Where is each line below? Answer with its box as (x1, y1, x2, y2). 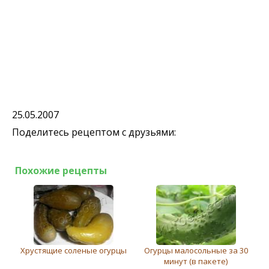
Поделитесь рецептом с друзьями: (12, 125, 176, 139)
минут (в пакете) (164, 255, 228, 267)
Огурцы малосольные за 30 (144, 244, 248, 256)
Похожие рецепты (15, 163, 107, 177)
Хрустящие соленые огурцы (20, 244, 127, 256)
